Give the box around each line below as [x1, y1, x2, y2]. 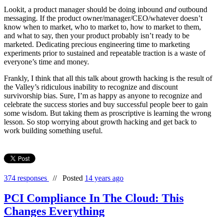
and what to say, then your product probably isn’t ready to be [4, 31, 189, 40]
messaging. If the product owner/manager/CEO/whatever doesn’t [4, 14, 202, 22]
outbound [176, 5, 207, 14]
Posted [62, 173, 85, 182]
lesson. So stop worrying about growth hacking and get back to [4, 117, 197, 126]
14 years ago [85, 173, 124, 182]
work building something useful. [4, 126, 103, 135]
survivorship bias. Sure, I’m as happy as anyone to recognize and [4, 91, 202, 100]
